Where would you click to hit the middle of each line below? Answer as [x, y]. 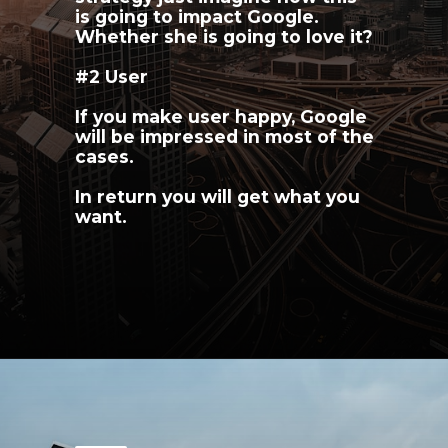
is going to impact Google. [197, 17]
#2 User [112, 77]
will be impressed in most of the [225, 137]
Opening [83, 386]
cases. [105, 157]
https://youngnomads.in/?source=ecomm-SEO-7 [272, 386]
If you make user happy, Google [221, 117]
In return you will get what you [218, 197]
